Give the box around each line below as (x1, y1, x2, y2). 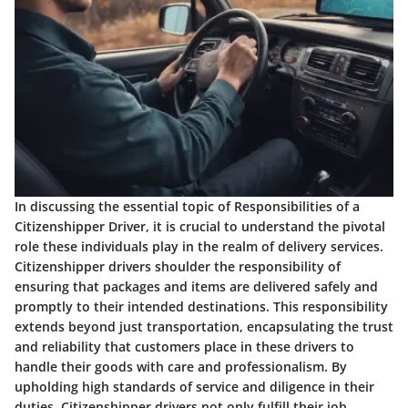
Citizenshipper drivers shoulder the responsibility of (15, 258, 341, 276)
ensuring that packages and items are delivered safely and (15, 278, 378, 296)
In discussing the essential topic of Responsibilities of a (15, 198, 360, 216)
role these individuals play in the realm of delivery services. (15, 238, 383, 256)
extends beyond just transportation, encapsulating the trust (15, 318, 393, 336)
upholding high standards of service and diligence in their (15, 378, 374, 396)
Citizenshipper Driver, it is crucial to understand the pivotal (15, 218, 385, 236)
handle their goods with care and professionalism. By (15, 358, 347, 376)
